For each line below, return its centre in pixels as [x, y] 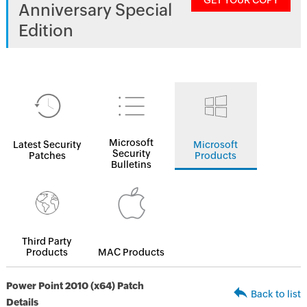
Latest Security [47, 145]
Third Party [47, 241]
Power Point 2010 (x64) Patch [75, 286]
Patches [47, 156]
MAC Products [132, 252]
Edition [46, 30]
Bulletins [132, 164]
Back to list [276, 294]
